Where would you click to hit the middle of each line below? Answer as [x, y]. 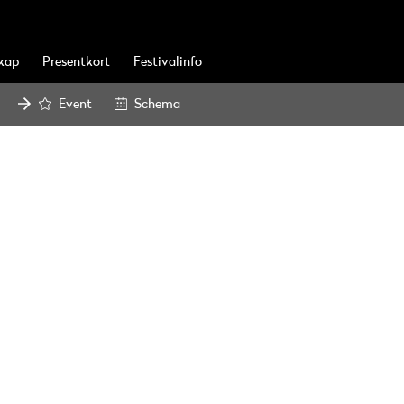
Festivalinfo [168, 62]
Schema [157, 105]
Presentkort [76, 62]
